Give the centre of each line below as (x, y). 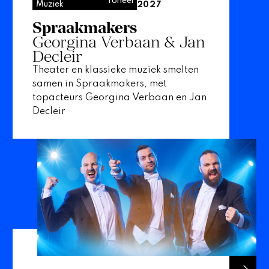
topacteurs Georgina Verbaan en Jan (119, 98)
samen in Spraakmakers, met (99, 84)
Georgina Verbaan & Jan (118, 42)
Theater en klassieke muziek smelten (115, 70)
